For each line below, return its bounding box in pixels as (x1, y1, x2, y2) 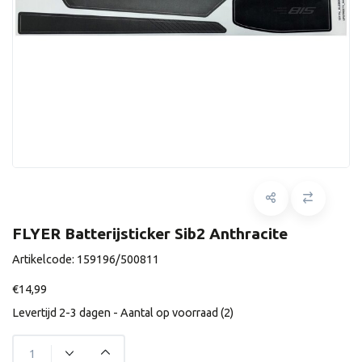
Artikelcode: (12, 253, 77, 266)
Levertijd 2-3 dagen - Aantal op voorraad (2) (12, 306, 234, 319)
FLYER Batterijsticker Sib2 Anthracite (12, 225, 288, 242)
